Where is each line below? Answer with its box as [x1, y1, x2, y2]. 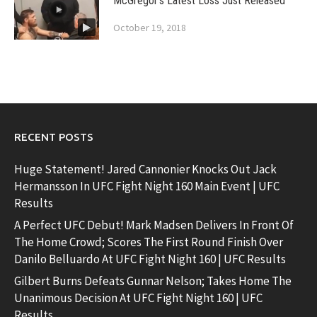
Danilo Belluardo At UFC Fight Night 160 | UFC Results [14, 250, 286, 267]
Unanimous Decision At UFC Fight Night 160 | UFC [14, 289, 263, 306]
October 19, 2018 [113, 21, 186, 35]
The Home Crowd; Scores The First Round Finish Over [14, 234, 283, 250]
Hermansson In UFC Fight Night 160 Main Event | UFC [14, 178, 279, 195]
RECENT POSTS [14, 131, 93, 144]
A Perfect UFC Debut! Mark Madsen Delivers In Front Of [14, 217, 294, 233]
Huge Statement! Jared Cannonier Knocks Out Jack [14, 161, 277, 178]
